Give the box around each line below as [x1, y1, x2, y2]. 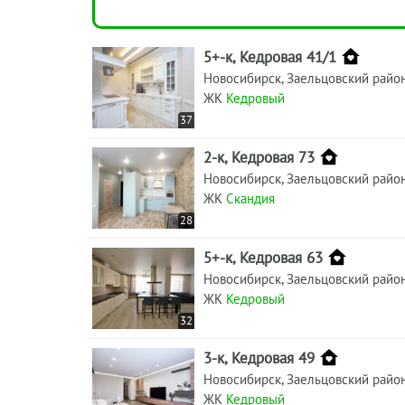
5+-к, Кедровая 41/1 [203, 46, 336, 67]
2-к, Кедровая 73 [203, 146, 315, 167]
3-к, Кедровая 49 [203, 347, 315, 368]
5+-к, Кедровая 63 [203, 247, 323, 268]
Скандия [226, 190, 275, 207]
